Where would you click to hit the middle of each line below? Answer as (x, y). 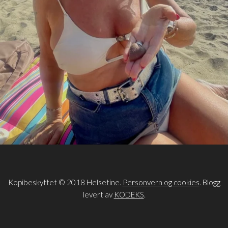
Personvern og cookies (161, 182)
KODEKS (129, 194)
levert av (98, 194)
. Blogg (210, 182)
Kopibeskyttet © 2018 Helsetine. (65, 182)
